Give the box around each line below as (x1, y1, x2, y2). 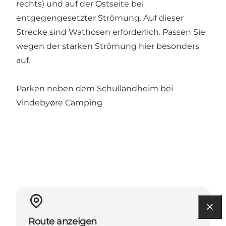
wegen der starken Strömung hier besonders (16, 41, 199, 51)
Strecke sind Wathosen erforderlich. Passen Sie (16, 27, 205, 37)
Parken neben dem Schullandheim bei (16, 84, 173, 94)
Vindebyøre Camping (16, 98, 102, 108)
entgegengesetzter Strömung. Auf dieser (16, 13, 184, 23)
